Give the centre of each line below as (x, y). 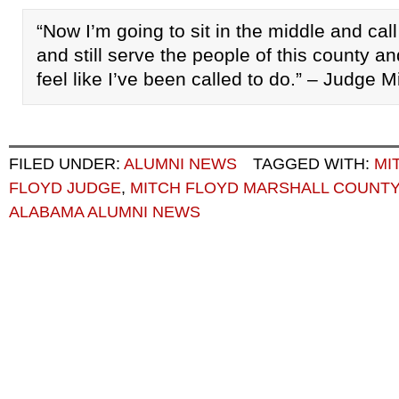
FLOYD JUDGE (65, 188)
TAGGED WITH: (313, 164)
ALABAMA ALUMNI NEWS (105, 212)
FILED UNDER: (66, 164)
